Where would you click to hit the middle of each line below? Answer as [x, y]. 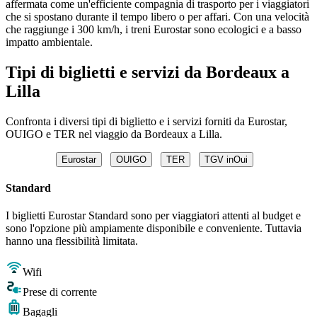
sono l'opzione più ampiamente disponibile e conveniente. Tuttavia [154, 229]
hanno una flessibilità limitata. [72, 241]
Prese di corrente [60, 292]
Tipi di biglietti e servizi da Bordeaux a [148, 72]
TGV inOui [226, 159]
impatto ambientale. [49, 42]
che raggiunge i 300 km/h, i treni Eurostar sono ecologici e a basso [154, 29]
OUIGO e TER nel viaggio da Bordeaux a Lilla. [114, 134]
